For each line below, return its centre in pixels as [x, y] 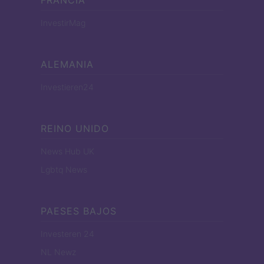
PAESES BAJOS [79, 211]
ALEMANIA [67, 64]
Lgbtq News [64, 169]
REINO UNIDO [75, 128]
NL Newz [58, 252]
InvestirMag [63, 22]
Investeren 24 [67, 233]
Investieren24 [67, 87]
